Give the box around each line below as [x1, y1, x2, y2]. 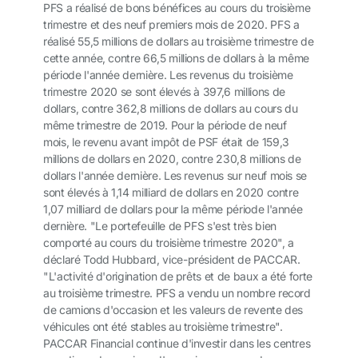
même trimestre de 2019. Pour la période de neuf [43, 118, 287, 133]
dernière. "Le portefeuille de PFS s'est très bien [43, 219, 276, 233]
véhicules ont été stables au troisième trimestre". [43, 320, 283, 334]
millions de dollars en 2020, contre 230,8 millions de [43, 152, 301, 166]
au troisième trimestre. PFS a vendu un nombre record [43, 286, 311, 300]
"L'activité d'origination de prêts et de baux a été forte [43, 269, 313, 284]
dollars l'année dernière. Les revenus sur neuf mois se [43, 169, 308, 183]
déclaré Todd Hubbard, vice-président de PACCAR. [43, 253, 300, 267]
